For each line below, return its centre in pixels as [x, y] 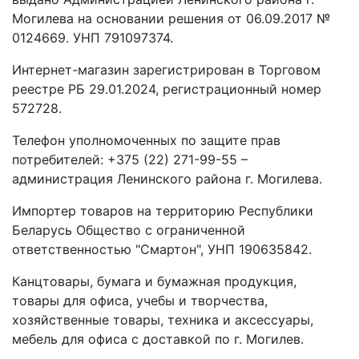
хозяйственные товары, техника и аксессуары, [163, 320]
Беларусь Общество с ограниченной [129, 230]
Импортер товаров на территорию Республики [163, 211]
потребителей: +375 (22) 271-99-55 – [130, 159]
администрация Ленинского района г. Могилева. [167, 179]
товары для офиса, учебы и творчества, [140, 301]
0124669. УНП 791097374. [93, 38]
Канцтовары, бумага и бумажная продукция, [154, 281]
